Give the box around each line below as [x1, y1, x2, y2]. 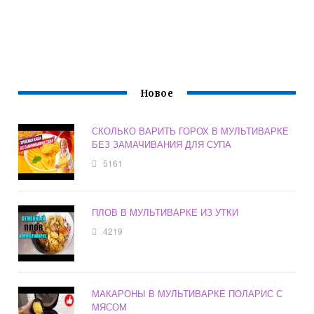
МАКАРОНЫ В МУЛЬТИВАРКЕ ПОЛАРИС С [92, 287, 283, 301]
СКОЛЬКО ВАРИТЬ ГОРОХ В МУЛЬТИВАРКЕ [92, 124, 289, 138]
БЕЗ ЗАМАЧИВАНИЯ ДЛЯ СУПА [92, 137, 232, 151]
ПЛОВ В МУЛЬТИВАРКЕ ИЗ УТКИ [92, 205, 239, 219]
